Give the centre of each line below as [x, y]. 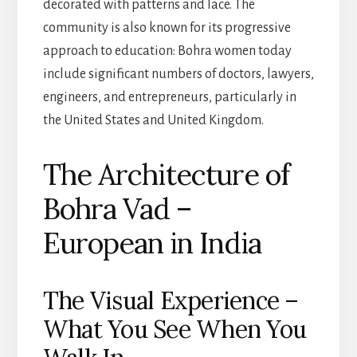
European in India [152, 243]
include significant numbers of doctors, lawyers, [178, 74]
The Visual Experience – [171, 300]
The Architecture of [166, 174]
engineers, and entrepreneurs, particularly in [169, 97]
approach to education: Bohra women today [167, 51]
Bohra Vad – [117, 208]
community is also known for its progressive [167, 27]
